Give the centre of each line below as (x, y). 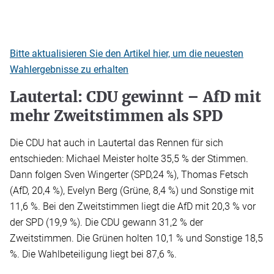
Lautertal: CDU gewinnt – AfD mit (135, 97)
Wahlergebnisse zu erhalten (69, 70)
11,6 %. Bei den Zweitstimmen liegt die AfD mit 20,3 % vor (133, 207)
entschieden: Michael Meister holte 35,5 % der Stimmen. (129, 159)
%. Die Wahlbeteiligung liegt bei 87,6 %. (93, 254)
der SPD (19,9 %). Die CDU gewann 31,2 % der (106, 223)
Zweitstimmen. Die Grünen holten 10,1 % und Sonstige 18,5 (136, 239)
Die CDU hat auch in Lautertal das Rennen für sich (117, 143)
